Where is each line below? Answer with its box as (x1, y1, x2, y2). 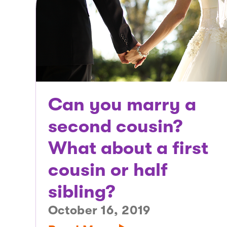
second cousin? (48, 116, 182, 137)
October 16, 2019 (48, 203, 151, 217)
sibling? (48, 181, 115, 202)
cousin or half (48, 159, 168, 180)
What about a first (48, 137, 208, 159)
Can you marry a (48, 94, 196, 115)
